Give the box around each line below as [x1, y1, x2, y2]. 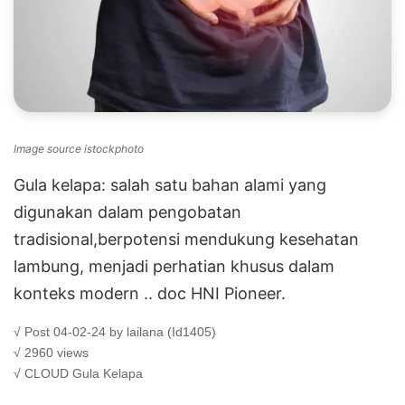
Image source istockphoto [14, 141, 144, 155]
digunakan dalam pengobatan [14, 202, 241, 221]
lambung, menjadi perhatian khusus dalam [14, 256, 334, 276]
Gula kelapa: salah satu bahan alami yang [14, 174, 326, 194]
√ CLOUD [14, 365, 72, 381]
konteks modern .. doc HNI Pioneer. [14, 283, 286, 303]
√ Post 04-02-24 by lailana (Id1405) [14, 324, 216, 339]
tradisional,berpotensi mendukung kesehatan [14, 229, 359, 249]
